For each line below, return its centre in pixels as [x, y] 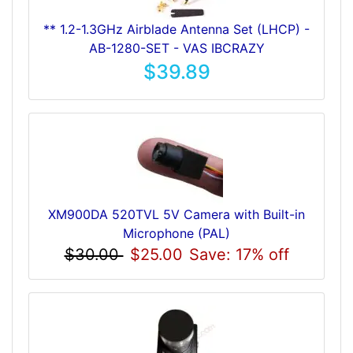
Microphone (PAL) [176, 233]
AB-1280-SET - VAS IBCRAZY [176, 48]
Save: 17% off [239, 254]
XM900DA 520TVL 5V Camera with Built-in [176, 214]
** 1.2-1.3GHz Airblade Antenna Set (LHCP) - [176, 29]
